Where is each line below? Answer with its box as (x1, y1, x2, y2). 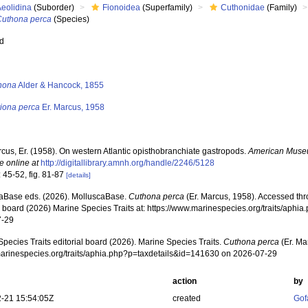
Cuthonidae (221, 3, 265, 12)
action (172, 276, 197, 286)
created (172, 294, 201, 303)
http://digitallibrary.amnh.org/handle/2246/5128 (41, 158, 215, 168)
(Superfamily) (140, 3, 193, 12)
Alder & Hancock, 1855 (16, 80, 104, 90)
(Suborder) (32, 3, 75, 12)
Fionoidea (102, 3, 141, 12)
